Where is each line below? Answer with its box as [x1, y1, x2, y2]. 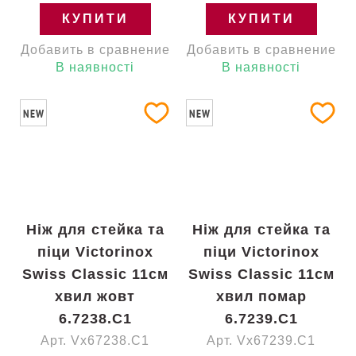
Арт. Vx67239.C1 [207, 334, 315, 347]
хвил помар [215, 288, 307, 304]
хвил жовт [55, 288, 135, 304]
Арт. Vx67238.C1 [41, 334, 149, 347]
